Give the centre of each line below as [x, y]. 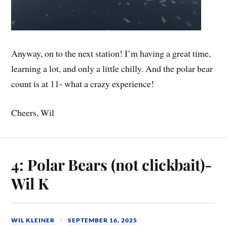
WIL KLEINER [33, 220]
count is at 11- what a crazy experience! [83, 84]
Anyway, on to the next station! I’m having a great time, [111, 53]
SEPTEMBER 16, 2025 [103, 220]
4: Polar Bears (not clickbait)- [112, 165]
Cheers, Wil [33, 113]
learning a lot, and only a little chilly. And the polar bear [112, 69]
